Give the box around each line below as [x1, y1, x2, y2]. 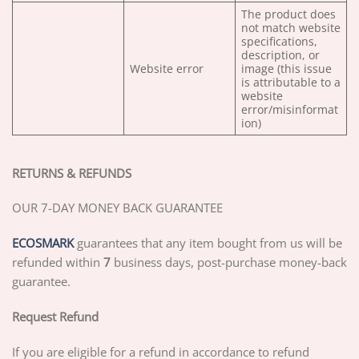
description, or [240, 46, 320, 63]
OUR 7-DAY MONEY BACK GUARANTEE [12, 200, 223, 216]
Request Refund [12, 308, 99, 325]
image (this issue [240, 60, 332, 76]
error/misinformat [240, 101, 338, 117]
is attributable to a [240, 74, 341, 90]
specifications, [240, 33, 317, 49]
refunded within [12, 254, 103, 271]
